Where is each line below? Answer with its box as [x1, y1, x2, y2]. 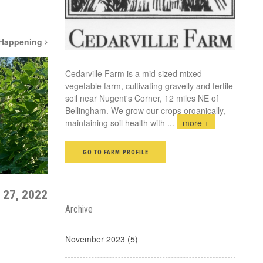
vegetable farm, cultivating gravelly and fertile [65, 79, 233, 92]
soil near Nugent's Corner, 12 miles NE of [65, 92, 218, 104]
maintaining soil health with [65, 116, 167, 129]
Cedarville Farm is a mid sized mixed [65, 67, 202, 79]
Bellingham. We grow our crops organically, [65, 104, 225, 116]
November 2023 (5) [65, 232, 138, 245]
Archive [65, 203, 93, 215]
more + [183, 116, 209, 129]
